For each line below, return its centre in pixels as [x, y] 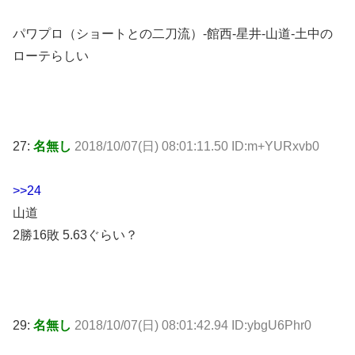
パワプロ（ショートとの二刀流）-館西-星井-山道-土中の [173, 34]
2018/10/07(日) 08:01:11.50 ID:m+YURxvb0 [197, 146]
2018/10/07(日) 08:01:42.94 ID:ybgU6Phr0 [193, 326]
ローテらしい [51, 56]
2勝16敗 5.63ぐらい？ [75, 235]
